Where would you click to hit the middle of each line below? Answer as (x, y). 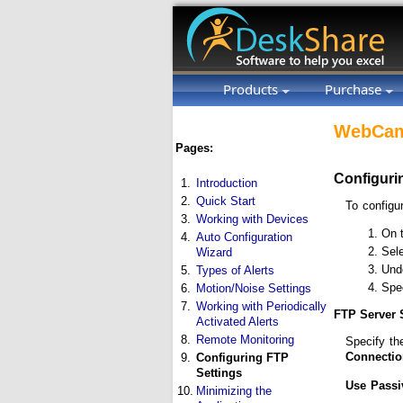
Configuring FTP (242, 358)
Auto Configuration (244, 237)
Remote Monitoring (245, 340)
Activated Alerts (237, 322)
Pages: (194, 148)
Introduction (227, 183)
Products (252, 89)
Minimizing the (234, 391)
